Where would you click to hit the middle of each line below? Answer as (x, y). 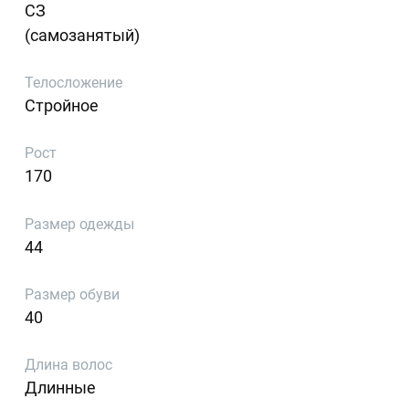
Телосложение (74, 82)
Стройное (62, 105)
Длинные (61, 388)
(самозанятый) (83, 35)
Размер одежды (80, 224)
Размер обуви (73, 295)
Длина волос (69, 365)
